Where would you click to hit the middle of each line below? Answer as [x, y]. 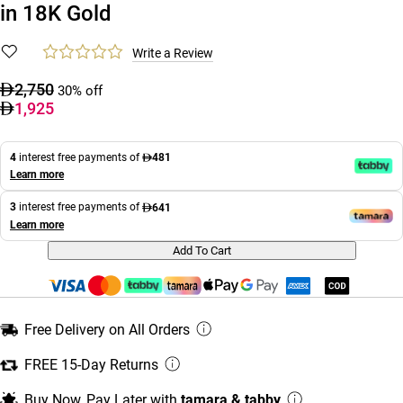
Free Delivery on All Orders [107, 330]
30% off [81, 91]
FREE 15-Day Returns [91, 365]
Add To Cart [201, 251]
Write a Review [173, 53]
